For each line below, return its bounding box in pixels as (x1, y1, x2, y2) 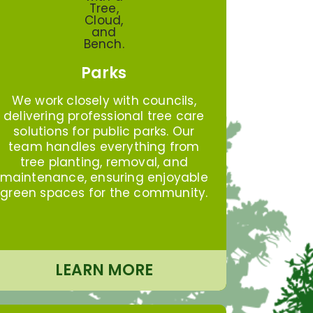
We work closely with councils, (11, 92, 196, 109)
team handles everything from (8, 138, 200, 155)
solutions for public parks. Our (13, 122, 195, 140)
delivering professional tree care (3, 107, 205, 124)
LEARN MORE (54, 259, 153, 281)
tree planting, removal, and (20, 153, 188, 170)
